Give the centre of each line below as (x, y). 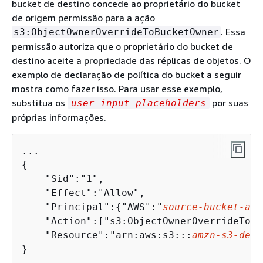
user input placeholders (139, 103)
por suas (229, 103)
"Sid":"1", (63, 179)
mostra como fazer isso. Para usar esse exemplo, (117, 89)
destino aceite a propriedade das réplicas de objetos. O (131, 60)
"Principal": (69, 207)
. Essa (233, 32)
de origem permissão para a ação (83, 18)
